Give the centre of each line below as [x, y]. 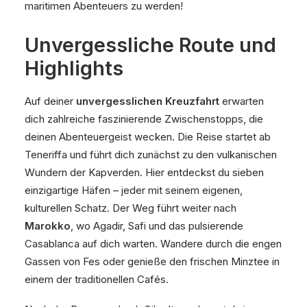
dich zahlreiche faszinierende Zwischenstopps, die [144, 119]
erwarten [242, 101]
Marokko [48, 226]
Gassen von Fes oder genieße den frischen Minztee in [152, 261]
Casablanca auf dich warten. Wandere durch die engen [153, 244]
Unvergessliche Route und [150, 45]
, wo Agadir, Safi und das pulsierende [157, 226]
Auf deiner [50, 101]
